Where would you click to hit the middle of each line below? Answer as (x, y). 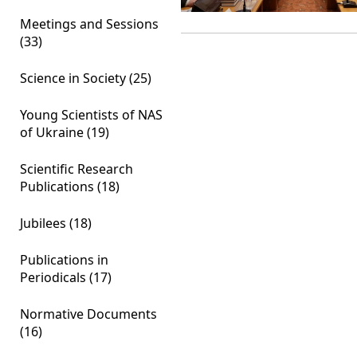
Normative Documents (88, 314)
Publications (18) (70, 186)
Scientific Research (76, 169)
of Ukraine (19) (65, 132)
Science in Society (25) (86, 78)
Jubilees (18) (56, 223)
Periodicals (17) (66, 277)
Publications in (64, 260)
